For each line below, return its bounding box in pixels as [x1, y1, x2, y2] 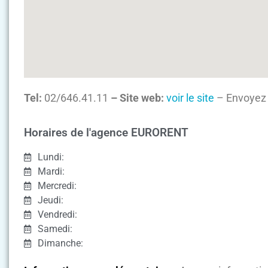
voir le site [166, 92, 214, 105]
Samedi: [37, 223, 72, 234]
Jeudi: [37, 194, 63, 206]
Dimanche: [37, 237, 83, 249]
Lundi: [37, 151, 64, 163]
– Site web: [108, 92, 166, 105]
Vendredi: [37, 208, 77, 220]
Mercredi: [37, 179, 77, 191]
